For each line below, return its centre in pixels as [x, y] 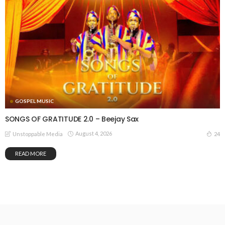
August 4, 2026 [94, 134]
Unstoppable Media [38, 134]
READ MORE [31, 153]
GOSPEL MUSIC [34, 101]
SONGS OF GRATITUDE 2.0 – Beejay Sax [72, 119]
